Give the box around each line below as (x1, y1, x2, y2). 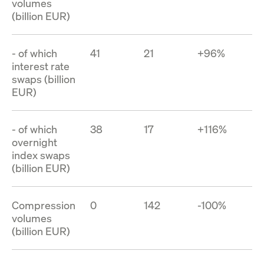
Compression (12, 198, 75, 212)
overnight (12, 135, 57, 149)
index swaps (12, 148, 70, 162)
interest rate (12, 59, 70, 73)
